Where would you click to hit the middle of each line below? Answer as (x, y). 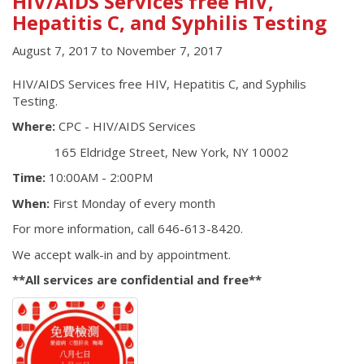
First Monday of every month (132, 203)
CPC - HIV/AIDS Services (126, 126)
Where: (34, 126)
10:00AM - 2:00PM (101, 178)
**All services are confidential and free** (137, 280)
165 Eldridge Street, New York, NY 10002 (150, 152)
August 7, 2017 (55, 50)
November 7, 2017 (169, 50)
